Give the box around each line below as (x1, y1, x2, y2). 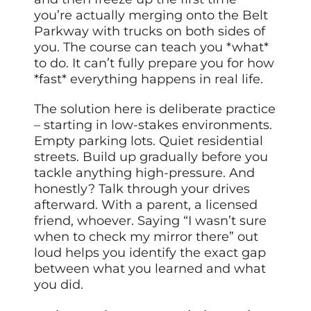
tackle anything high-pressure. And (34, 165, 255, 181)
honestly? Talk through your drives (34, 181, 251, 197)
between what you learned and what (34, 261, 267, 277)
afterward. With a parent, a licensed (34, 197, 258, 213)
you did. (34, 277, 84, 293)
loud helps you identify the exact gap (34, 245, 267, 261)
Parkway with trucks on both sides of (34, 24, 266, 40)
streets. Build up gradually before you (34, 149, 269, 165)
